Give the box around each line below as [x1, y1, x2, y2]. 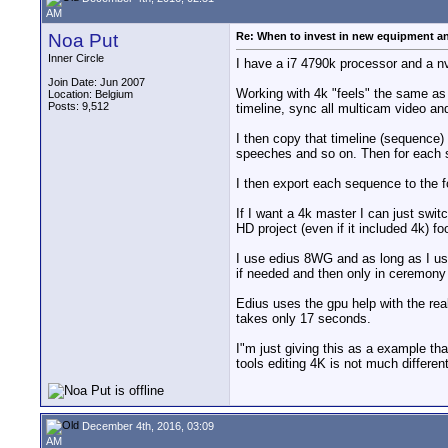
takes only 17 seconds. [236, 311, 371, 327]
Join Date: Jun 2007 [48, 76, 145, 88]
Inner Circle [48, 52, 104, 64]
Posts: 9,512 [48, 100, 109, 112]
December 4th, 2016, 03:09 [79, 419, 214, 432]
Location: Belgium [48, 88, 133, 100]
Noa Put [48, 30, 118, 51]
